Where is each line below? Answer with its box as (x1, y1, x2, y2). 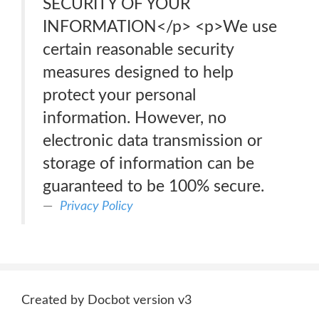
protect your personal (43, 87, 196, 103)
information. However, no (43, 110, 226, 126)
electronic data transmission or (43, 132, 262, 149)
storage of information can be (43, 155, 254, 172)
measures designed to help (43, 64, 234, 80)
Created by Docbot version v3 (21, 294, 192, 307)
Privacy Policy (60, 199, 133, 213)
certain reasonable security (43, 41, 234, 58)
